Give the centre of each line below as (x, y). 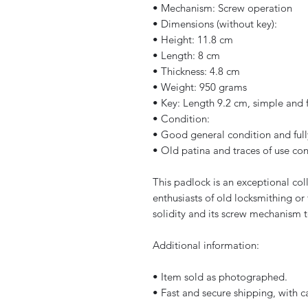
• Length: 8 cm (186, 56)
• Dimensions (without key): (215, 24)
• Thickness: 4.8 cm (196, 71)
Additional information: (206, 245)
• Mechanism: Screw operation (222, 8)
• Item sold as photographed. (220, 277)
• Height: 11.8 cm (193, 40)
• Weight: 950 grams (200, 87)
